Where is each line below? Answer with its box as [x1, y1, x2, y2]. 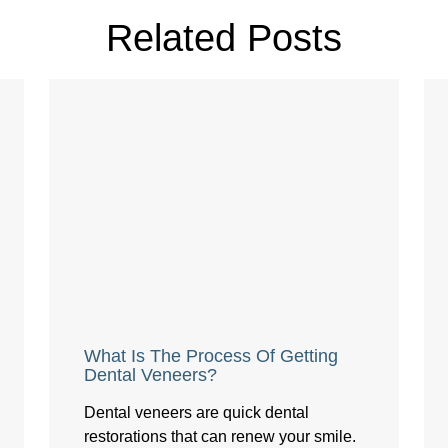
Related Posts [106, 16, 342, 59]
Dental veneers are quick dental [84, 404, 309, 422]
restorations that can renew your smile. [84, 428, 356, 446]
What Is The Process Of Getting [84, 346, 338, 367]
